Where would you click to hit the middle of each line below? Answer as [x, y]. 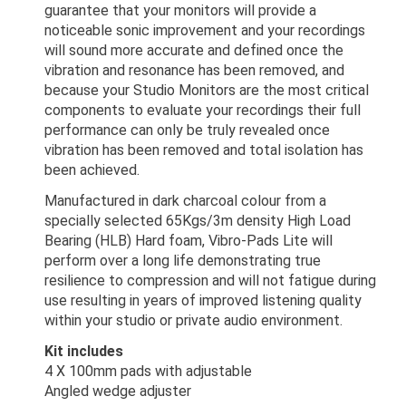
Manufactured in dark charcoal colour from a [185, 201]
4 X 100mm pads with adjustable [148, 372]
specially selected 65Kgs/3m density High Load [198, 221]
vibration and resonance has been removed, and [194, 71]
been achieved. [92, 170]
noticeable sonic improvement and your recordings [205, 31]
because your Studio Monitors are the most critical [207, 91]
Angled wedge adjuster [118, 391]
